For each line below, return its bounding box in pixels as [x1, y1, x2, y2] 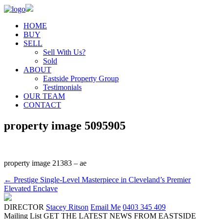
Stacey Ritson [46, 202, 88, 211]
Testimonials [43, 83, 82, 91]
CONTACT [23, 101, 61, 109]
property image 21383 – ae [4, 158, 87, 167]
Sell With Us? [43, 48, 86, 56]
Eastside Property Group [43, 74, 119, 83]
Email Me [90, 202, 121, 211]
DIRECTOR [4, 202, 44, 211]
